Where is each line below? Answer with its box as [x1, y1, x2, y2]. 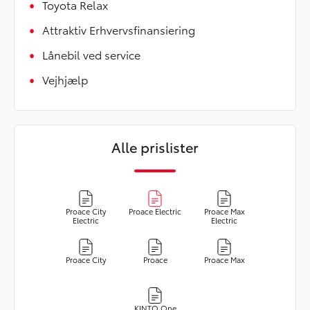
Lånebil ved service [42, 46, 140, 63]
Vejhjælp [42, 71, 88, 88]
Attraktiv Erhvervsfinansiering [42, 21, 195, 38]
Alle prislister [111, 137, 199, 157]
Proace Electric [129, 206, 181, 217]
